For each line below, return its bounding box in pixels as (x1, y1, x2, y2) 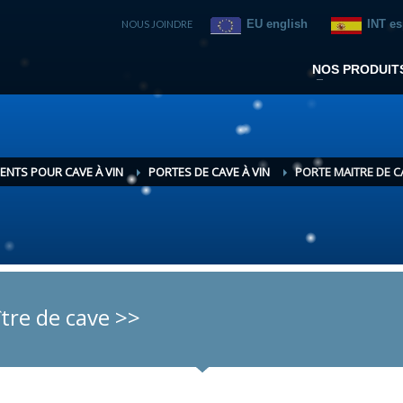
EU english (246, 17, 308, 31)
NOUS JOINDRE (121, 18, 193, 30)
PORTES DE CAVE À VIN (148, 164, 270, 180)
